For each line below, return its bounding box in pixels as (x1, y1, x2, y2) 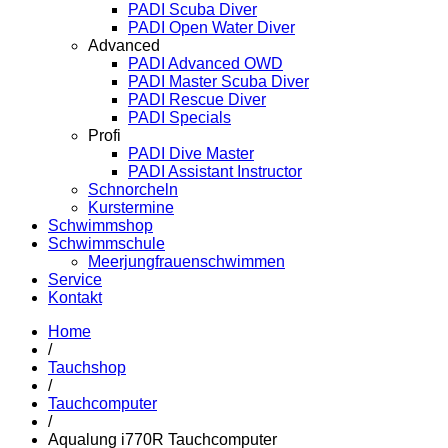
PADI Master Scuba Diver (128, 72, 309, 90)
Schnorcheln (88, 180, 178, 198)
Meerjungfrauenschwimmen (88, 252, 285, 270)
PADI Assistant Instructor (128, 162, 302, 180)
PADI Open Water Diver (128, 18, 295, 36)
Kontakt (48, 288, 102, 306)
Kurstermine (88, 198, 174, 216)
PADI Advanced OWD (128, 54, 283, 72)
